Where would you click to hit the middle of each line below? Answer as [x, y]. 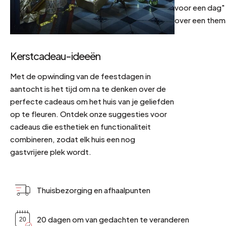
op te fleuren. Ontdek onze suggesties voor [89, 114]
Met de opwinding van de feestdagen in [80, 76]
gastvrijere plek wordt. [51, 151]
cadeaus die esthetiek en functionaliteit [80, 126]
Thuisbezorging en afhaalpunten [94, 190]
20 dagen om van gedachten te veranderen [113, 219]
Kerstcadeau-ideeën [55, 55]
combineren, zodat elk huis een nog [73, 139]
